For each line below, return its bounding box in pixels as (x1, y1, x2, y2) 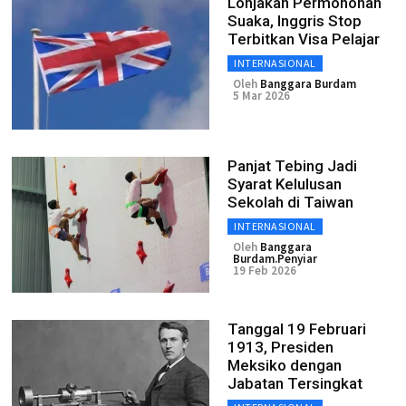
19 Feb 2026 (233, 263, 296, 278)
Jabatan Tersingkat (227, 374, 362, 392)
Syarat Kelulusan (227, 175, 342, 193)
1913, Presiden (227, 338, 333, 356)
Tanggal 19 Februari (227, 320, 366, 338)
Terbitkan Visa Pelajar (227, 30, 380, 48)
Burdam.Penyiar (233, 251, 317, 266)
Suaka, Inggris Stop (227, 12, 362, 30)
